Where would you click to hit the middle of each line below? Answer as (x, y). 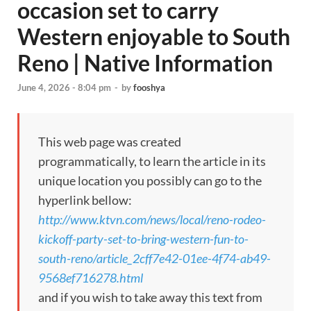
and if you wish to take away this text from (150, 297)
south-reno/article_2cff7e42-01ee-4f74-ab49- (154, 259)
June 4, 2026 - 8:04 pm (64, 88)
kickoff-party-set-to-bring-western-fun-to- (143, 239)
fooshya (149, 88)
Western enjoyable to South (154, 36)
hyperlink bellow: (85, 200)
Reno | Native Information (145, 63)
